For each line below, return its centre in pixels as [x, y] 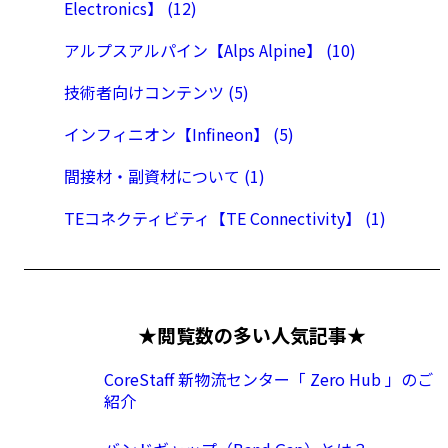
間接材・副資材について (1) [164, 176]
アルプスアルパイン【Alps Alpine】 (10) [210, 50]
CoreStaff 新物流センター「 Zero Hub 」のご [268, 378]
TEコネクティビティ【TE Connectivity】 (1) [225, 218]
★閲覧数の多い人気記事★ [252, 334]
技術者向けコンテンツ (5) [156, 92]
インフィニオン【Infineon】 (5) [179, 134]
